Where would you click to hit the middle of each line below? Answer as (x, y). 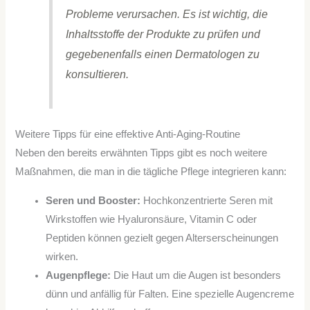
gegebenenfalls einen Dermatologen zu (162, 54)
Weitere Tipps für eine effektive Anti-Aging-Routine (128, 134)
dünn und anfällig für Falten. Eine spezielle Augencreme (170, 294)
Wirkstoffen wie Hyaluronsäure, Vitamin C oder (152, 219)
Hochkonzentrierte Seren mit (207, 200)
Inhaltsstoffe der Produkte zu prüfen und (163, 34)
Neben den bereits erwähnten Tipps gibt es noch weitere (142, 153)
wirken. (62, 256)
